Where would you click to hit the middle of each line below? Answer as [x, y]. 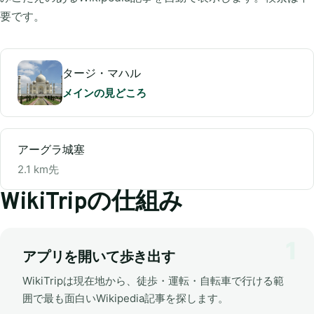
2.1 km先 [38, 169]
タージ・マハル [102, 73]
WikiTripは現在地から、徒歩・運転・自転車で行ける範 [153, 280]
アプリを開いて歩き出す [99, 258]
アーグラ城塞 [51, 149]
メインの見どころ [104, 93]
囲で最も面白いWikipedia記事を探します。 [125, 298]
